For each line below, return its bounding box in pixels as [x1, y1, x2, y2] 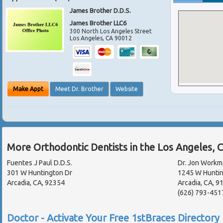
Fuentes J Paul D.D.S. [7, 159, 72, 167]
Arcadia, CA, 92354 [7, 179, 65, 187]
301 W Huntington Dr [7, 169, 72, 177]
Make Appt [13, 86, 43, 93]
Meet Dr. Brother [55, 86, 104, 93]
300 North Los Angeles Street [70, 27, 152, 34]
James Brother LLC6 [70, 19, 127, 26]
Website [115, 86, 138, 93]
